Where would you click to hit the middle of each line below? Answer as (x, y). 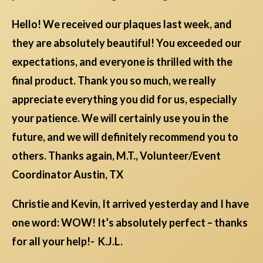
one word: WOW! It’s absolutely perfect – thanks (130, 223)
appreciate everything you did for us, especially (124, 100)
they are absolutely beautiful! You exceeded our (127, 43)
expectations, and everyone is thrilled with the (122, 62)
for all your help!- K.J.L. (67, 242)
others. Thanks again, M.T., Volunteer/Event (116, 156)
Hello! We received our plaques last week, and (122, 24)
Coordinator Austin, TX (68, 175)
